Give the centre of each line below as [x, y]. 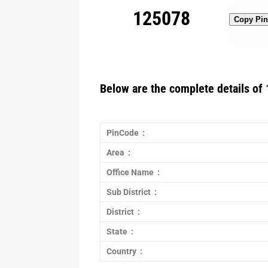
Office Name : [133, 172]
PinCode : [126, 133]
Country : [124, 251]
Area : [118, 153]
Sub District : [132, 192]
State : [120, 232]
